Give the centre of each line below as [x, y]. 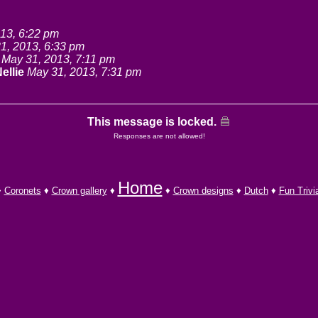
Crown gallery [79, 191]
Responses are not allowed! [159, 136]
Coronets [22, 191]
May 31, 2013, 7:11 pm [58, 59]
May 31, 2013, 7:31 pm [84, 72]
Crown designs [203, 191]
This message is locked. [152, 122]
